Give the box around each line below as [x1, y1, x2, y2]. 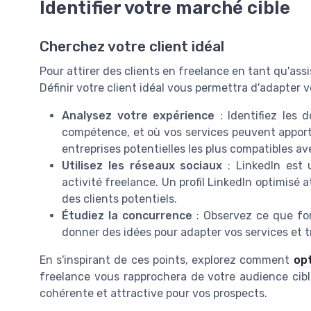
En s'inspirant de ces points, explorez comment [40, 253, 294, 267]
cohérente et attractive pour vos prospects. [40, 287, 267, 301]
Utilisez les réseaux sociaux [62, 159, 223, 173]
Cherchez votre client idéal [40, 38, 224, 56]
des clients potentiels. [62, 192, 177, 206]
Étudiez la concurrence [62, 209, 192, 223]
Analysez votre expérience [62, 109, 215, 123]
